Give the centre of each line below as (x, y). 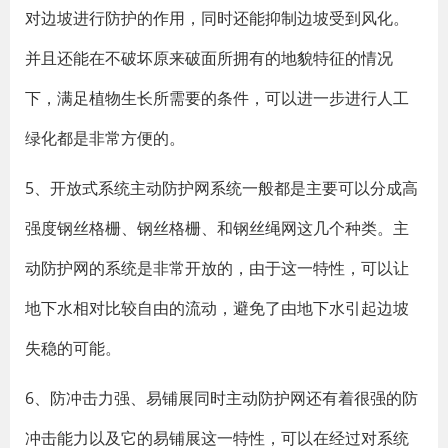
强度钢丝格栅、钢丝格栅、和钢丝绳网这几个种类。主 (217, 228)
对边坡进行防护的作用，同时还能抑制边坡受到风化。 (217, 18)
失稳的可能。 (73, 348)
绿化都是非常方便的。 (105, 138)
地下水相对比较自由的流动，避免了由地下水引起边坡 (217, 308)
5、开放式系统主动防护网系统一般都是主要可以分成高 (221, 188)
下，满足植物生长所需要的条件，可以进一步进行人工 (217, 98)
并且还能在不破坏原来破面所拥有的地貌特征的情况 (209, 58)
